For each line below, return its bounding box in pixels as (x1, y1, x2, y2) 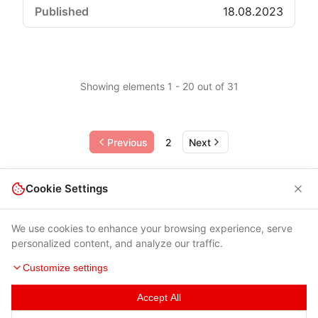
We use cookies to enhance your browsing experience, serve (11, 222, 292, 234)
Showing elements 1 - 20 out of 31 (79, 80, 238, 92)
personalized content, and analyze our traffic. (11, 237, 223, 249)
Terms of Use (57, 300, 129, 314)
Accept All (137, 292, 181, 303)
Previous (107, 136, 148, 148)
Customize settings (23, 262, 108, 273)
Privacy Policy (132, 300, 209, 314)
